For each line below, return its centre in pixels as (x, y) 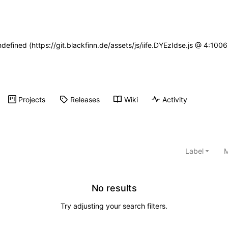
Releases (85, 99)
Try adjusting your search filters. (114, 206)
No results (114, 188)
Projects (32, 99)
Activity (175, 99)
